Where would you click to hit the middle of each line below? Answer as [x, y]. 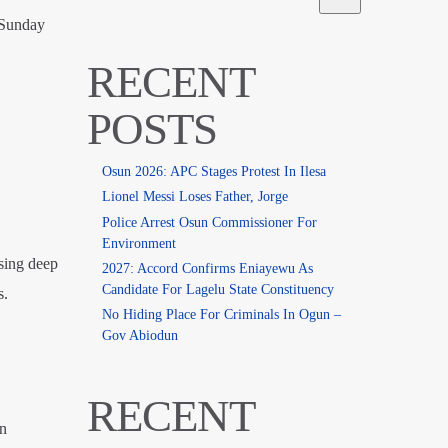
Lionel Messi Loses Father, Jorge [194, 197]
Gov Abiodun [139, 335]
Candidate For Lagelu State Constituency [217, 289]
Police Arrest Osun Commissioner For [209, 222]
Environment [138, 243]
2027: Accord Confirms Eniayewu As [207, 268]
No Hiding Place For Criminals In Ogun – [221, 314]
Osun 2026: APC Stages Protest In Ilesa [213, 172]
